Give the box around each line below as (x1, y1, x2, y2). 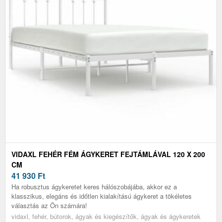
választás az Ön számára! (11, 200, 87, 210)
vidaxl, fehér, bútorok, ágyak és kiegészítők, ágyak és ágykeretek (11, 211, 201, 221)
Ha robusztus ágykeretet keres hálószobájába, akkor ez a (11, 181, 177, 191)
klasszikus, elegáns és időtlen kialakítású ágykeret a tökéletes (11, 191, 192, 201)
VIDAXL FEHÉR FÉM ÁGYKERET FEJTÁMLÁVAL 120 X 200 (11, 149, 205, 159)
